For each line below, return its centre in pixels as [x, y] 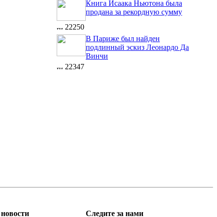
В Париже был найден [123, 39]
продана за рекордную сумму [134, 12]
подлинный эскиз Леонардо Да [137, 47]
